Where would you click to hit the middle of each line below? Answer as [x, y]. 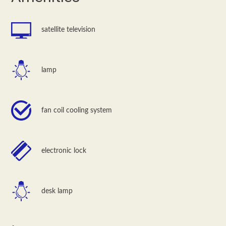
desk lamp [57, 191]
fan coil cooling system [77, 110]
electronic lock [64, 151]
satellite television [69, 30]
